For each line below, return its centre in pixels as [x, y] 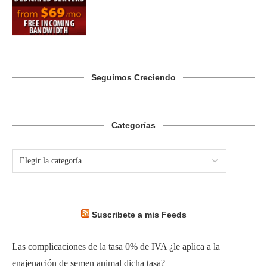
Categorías [133, 125]
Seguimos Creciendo [133, 78]
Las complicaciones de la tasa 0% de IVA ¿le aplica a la [116, 247]
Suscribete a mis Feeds [139, 215]
